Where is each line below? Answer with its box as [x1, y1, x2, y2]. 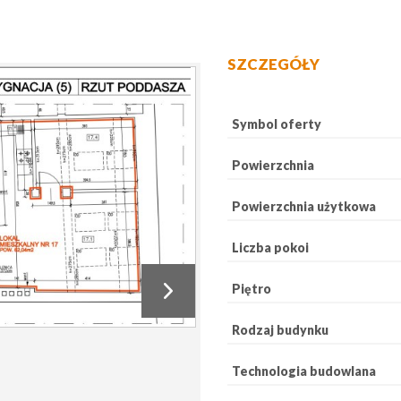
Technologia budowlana [232, 363, 376, 379]
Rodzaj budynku [232, 322, 328, 337]
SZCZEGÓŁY [227, 55, 320, 73]
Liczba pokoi [232, 240, 309, 255]
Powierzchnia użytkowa [232, 199, 376, 214]
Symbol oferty [232, 116, 321, 132]
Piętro [232, 281, 271, 296]
